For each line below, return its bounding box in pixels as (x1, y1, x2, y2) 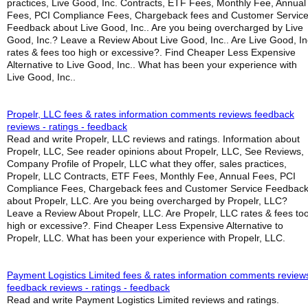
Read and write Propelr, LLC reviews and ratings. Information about (7, 133, 300, 144)
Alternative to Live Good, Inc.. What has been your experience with (7, 59, 297, 70)
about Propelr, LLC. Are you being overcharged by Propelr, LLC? (7, 195, 287, 206)
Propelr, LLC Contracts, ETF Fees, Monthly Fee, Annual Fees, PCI (7, 170, 296, 181)
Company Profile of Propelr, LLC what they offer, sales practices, (7, 158, 287, 169)
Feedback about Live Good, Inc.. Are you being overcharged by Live (7, 22, 303, 33)
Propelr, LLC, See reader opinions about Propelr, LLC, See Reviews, (7, 146, 304, 157)
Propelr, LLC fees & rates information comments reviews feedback (7, 109, 294, 120)
